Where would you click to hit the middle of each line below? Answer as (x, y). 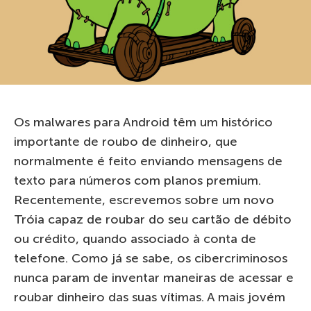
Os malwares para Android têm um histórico (143, 122)
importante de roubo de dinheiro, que (126, 142)
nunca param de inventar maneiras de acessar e (154, 278)
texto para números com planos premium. (137, 180)
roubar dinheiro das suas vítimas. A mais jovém (150, 297)
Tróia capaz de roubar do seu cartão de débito (153, 219)
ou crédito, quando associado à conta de (135, 239)
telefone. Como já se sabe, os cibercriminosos (151, 258)
